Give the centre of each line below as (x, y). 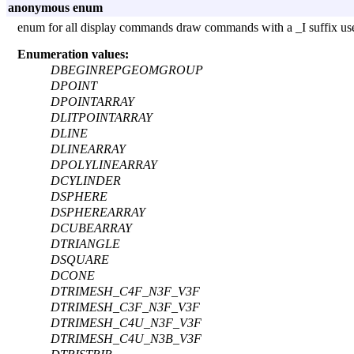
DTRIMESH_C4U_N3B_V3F (126, 339)
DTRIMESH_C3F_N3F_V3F (125, 307)
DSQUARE (80, 260)
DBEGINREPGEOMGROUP (127, 70)
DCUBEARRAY (91, 228)
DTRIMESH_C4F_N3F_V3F (125, 292)
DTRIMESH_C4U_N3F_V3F (126, 323)
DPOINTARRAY (92, 102)
